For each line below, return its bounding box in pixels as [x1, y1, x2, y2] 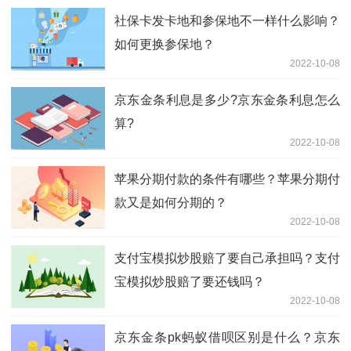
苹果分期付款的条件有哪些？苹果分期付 [114, 172, 340, 186]
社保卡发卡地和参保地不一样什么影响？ [114, 14, 340, 28]
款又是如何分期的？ [114, 196, 227, 210]
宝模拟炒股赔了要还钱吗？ [114, 275, 265, 289]
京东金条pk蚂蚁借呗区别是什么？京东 [114, 331, 340, 345]
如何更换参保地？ [114, 38, 215, 52]
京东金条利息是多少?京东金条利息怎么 [114, 93, 340, 107]
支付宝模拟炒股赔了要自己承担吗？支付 [114, 251, 340, 266]
